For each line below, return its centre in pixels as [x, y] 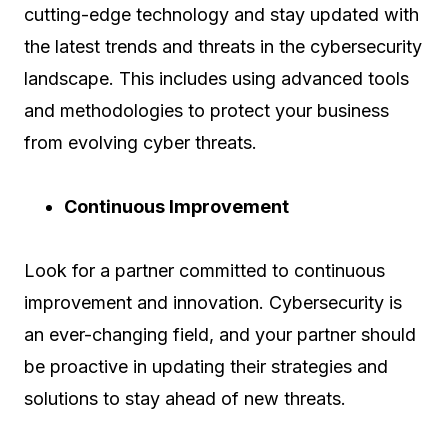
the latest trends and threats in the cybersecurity [223, 46]
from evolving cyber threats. [140, 142]
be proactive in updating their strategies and [206, 366]
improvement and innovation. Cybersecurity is [213, 302]
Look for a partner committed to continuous [204, 270]
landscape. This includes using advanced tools [216, 78]
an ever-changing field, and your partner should [220, 334]
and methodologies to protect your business [206, 110]
